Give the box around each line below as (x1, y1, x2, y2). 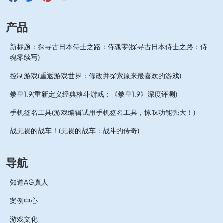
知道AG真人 (10, 177, 48, 186)
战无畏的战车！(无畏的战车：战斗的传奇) (10, 126, 139, 135)
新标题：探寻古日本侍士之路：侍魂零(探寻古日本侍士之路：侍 (10, 42, 207, 51)
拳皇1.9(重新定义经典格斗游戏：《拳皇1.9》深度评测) (10, 89, 177, 98)
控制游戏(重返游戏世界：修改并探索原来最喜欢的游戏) (10, 71, 181, 80)
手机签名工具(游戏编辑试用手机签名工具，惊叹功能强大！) (10, 108, 195, 116)
